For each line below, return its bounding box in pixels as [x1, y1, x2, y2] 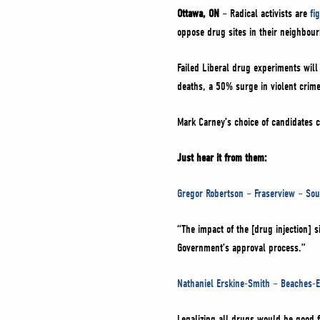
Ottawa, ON [177, 7, 219, 20]
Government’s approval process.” [177, 241, 306, 254]
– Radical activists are [219, 7, 310, 20]
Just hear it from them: [177, 151, 269, 164]
